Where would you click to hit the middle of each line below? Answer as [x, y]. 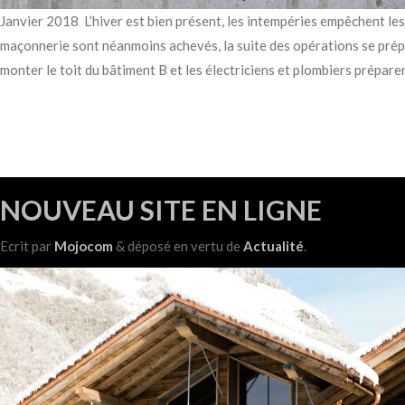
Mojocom [84, 246]
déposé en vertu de [184, 246]
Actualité [273, 246]
